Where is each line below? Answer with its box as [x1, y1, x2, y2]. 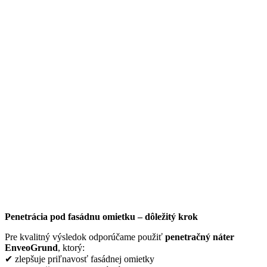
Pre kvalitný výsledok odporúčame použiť [5, 231, 165, 242]
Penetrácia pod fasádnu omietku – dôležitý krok [5, 211, 198, 222]
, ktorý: [58, 242, 85, 253]
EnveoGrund [5, 242, 58, 253]
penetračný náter [165, 231, 234, 242]
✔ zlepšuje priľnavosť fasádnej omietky [5, 253, 154, 264]
